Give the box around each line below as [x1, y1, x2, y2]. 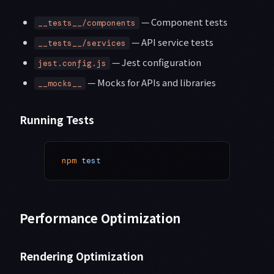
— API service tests [130, 35, 213, 49]
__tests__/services [38, 38, 126, 49]
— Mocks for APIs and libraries [86, 76, 216, 89]
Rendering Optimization [20, 248, 144, 264]
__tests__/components [38, 18, 136, 29]
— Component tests [139, 15, 228, 29]
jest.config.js [38, 58, 106, 69]
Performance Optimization [20, 209, 181, 228]
